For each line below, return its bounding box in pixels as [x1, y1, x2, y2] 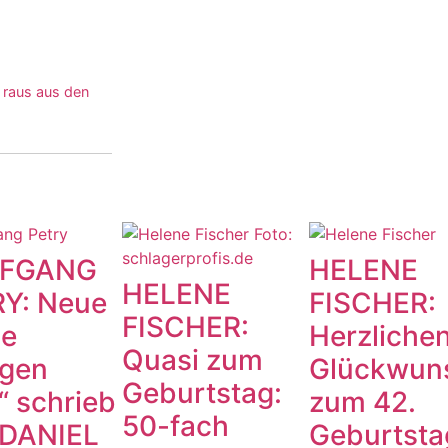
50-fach [121, 409, 229, 444]
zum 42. [308, 385, 416, 420]
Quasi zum [121, 343, 263, 378]
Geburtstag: [121, 376, 282, 411]
